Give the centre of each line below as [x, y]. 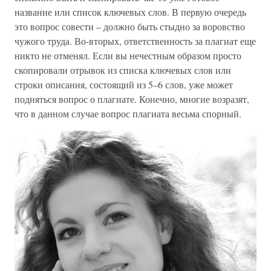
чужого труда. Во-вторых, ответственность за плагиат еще [135, 41]
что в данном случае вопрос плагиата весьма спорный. [128, 113]
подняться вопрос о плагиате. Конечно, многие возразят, [132, 99]
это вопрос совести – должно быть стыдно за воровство [130, 26]
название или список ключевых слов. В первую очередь [130, 11]
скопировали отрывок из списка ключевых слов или [123, 70]
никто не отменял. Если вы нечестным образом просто [128, 55]
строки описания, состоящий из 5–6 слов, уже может [124, 84]
